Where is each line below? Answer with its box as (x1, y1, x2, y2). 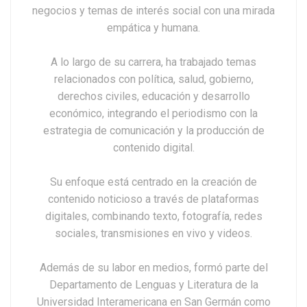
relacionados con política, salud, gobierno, (53, 73, 254, 86)
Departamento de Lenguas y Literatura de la (49, 278, 258, 292)
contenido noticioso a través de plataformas (48, 193, 259, 206)
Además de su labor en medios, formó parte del (39, 261, 268, 275)
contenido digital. (112, 141, 195, 155)
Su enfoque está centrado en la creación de (50, 175, 257, 189)
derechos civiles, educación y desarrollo (57, 90, 250, 103)
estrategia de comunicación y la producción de (42, 124, 265, 138)
